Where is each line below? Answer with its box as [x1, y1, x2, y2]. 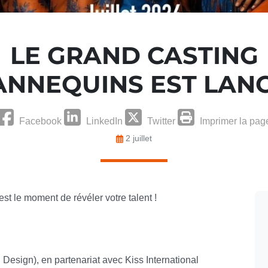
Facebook [19, 115, 62, 126]
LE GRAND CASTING [10, 40, 258, 70]
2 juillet [123, 133, 153, 143]
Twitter [147, 115, 175, 126]
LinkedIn [86, 115, 123, 126]
